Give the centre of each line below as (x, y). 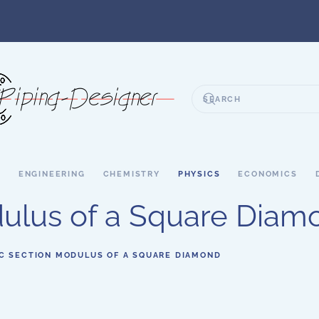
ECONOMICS (268, 174)
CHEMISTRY (131, 174)
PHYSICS (199, 174)
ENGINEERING (52, 174)
